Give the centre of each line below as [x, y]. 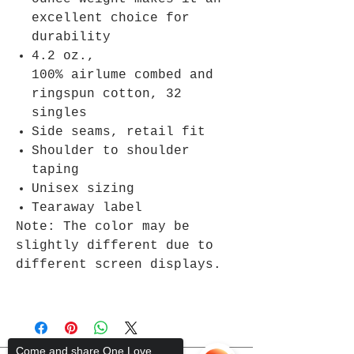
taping [55, 170]
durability [71, 38]
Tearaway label [87, 208]
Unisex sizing [83, 189]
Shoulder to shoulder [111, 151]
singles [59, 113]
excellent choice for [111, 19]
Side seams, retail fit [119, 132]
